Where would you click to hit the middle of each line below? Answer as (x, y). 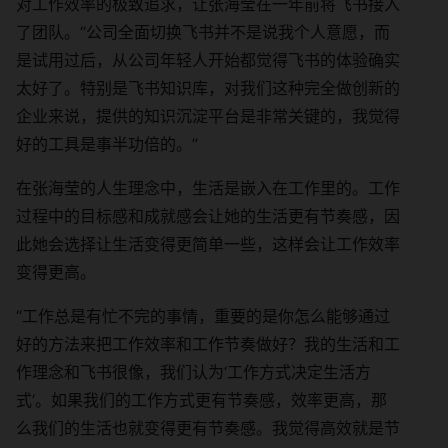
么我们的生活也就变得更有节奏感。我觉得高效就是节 (208, 428)
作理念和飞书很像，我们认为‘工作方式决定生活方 (193, 372)
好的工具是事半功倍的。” (107, 144)
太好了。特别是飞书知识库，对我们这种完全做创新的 (208, 88)
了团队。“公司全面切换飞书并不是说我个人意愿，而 (203, 32)
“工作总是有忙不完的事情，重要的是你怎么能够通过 (203, 316)
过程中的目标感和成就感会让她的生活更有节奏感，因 (208, 216)
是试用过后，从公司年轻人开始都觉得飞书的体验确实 (208, 60)
